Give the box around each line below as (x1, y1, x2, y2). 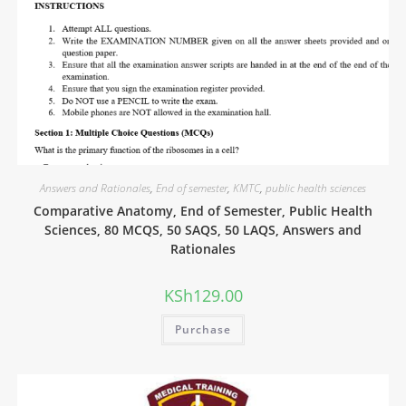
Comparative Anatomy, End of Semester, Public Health (34, 201, 372, 219)
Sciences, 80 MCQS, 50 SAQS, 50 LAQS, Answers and (44, 220, 362, 238)
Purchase (175, 321, 231, 337)
